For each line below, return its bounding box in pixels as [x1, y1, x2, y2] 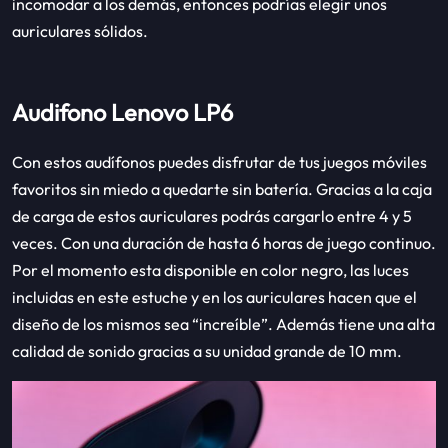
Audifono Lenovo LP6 [12, 97, 233, 127]
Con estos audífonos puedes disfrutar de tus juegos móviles [12, 151, 427, 172]
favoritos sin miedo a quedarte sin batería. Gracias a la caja [12, 178, 432, 199]
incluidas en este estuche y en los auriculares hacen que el [12, 286, 417, 307]
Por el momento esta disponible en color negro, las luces [12, 259, 409, 280]
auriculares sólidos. [12, 20, 148, 41]
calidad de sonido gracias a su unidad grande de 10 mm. [12, 340, 402, 361]
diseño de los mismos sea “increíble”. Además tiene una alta [12, 313, 435, 334]
